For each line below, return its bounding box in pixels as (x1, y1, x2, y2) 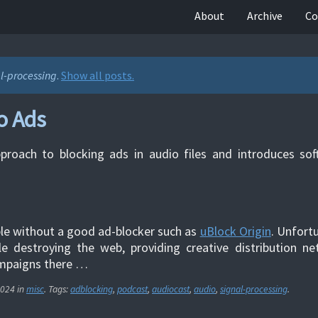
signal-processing (220, 283, 287, 295)
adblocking (70, 283, 113, 295)
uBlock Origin (199, 222, 271, 239)
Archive (247, 9, 283, 23)
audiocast (152, 283, 190, 295)
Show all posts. (61, 68, 134, 82)
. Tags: (44, 283, 70, 295)
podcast (117, 283, 148, 295)
